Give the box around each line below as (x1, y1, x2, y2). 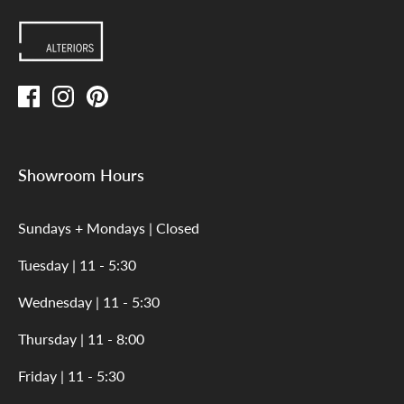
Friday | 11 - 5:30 (18, 366, 124, 384)
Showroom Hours (18, 164, 144, 185)
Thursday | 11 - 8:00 (18, 329, 144, 347)
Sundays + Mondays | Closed (18, 218, 199, 236)
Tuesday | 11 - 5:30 (18, 255, 136, 273)
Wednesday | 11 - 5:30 (18, 292, 160, 310)
